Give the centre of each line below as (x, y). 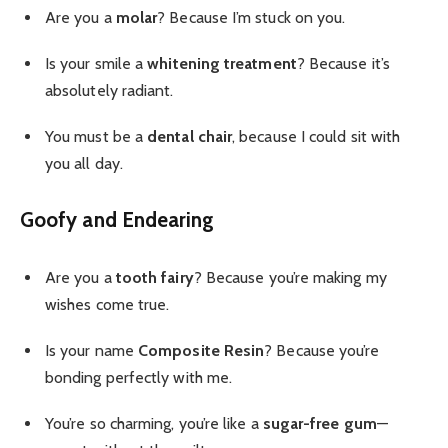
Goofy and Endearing (117, 220)
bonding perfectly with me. (139, 377)
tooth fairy (154, 277)
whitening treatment (222, 64)
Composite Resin (201, 350)
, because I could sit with (316, 137)
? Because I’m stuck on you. (251, 17)
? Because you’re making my (290, 277)
